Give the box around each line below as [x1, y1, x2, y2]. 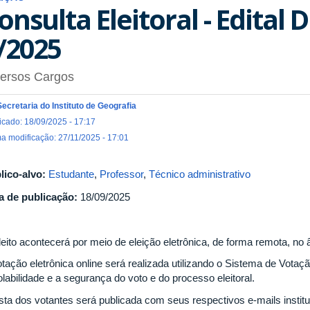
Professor [100, 168, 143, 181]
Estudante [48, 168, 94, 181]
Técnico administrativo [149, 168, 250, 181]
